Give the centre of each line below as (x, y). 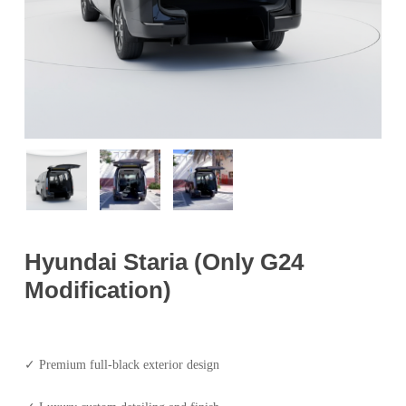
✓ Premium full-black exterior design (121, 364)
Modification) (97, 290)
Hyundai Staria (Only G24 (164, 261)
